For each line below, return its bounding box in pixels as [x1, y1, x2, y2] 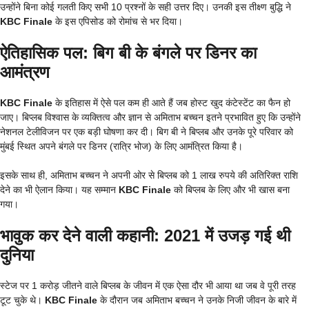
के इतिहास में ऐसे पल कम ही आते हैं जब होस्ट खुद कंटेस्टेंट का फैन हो [52, 97, 290, 108]
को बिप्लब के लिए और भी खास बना [171, 183, 290, 195]
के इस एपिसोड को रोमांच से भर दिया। [52, 15, 183, 27]
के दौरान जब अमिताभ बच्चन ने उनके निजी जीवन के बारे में [97, 294, 297, 306]
